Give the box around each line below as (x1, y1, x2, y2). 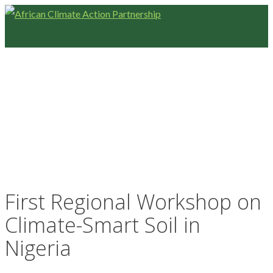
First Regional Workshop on (5, 187, 261, 216)
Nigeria (5, 233, 71, 262)
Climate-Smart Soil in (5, 210, 200, 239)
